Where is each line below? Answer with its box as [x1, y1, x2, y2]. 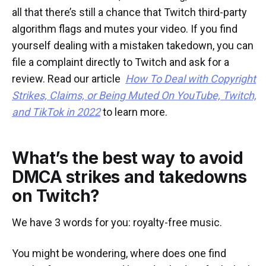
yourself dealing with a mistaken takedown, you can [12, 39, 254, 52]
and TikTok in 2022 [12, 106, 100, 119]
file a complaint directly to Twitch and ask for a [12, 56, 229, 69]
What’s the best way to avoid [12, 148, 243, 169]
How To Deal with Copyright [125, 72, 256, 85]
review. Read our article [12, 72, 125, 85]
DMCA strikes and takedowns [12, 167, 248, 188]
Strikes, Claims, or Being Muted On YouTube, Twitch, [12, 89, 256, 102]
